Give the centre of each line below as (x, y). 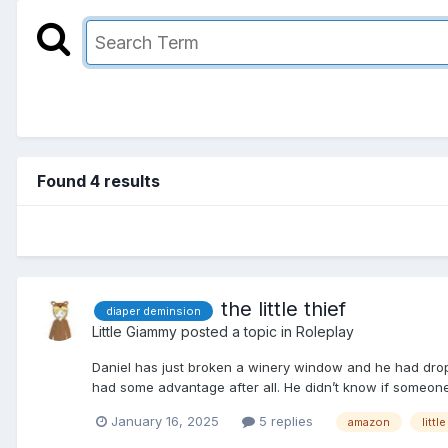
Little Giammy (134, 331)
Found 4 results (98, 180)
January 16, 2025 (165, 420)
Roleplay (325, 331)
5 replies (284, 420)
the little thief (283, 308)
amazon (369, 421)
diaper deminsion (153, 310)
